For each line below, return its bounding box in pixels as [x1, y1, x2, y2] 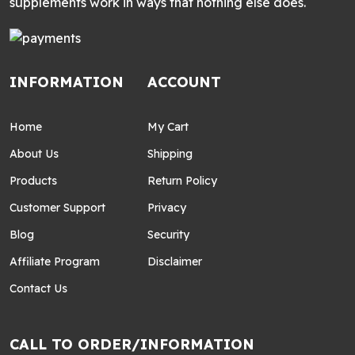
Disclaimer [147, 254, 202, 269]
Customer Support [10, 200, 105, 216]
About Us [10, 147, 59, 162]
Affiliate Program [10, 254, 100, 269]
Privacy [147, 200, 186, 216]
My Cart [147, 120, 189, 135]
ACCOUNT [147, 73, 221, 92]
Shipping [147, 147, 193, 162]
